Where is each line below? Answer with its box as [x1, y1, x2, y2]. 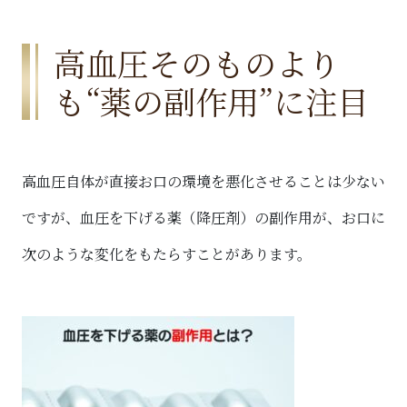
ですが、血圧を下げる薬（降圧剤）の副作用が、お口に [22, 206, 385, 228]
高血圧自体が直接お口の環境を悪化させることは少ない [22, 170, 385, 192]
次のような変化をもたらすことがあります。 [22, 243, 312, 264]
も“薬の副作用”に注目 [54, 77, 369, 124]
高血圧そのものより [54, 39, 340, 85]
